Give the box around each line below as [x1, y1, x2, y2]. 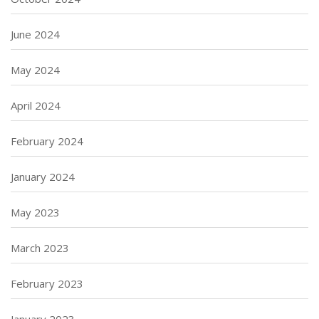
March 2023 [11, 241, 69, 256]
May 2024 [11, 63, 60, 78]
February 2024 [11, 134, 83, 149]
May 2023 [11, 205, 60, 220]
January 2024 [11, 169, 75, 184]
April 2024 [11, 98, 61, 113]
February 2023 [11, 276, 83, 291]
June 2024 [11, 27, 60, 42]
